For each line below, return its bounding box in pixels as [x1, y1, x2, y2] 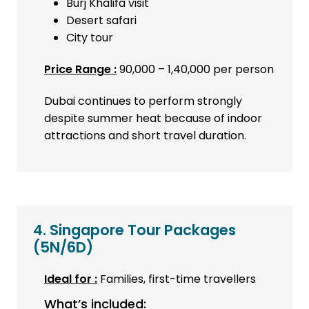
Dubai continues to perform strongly [44, 93, 242, 110]
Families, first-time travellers [97, 271, 256, 288]
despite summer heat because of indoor [44, 110, 262, 127]
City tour [66, 30, 113, 46]
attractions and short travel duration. [44, 128, 246, 144]
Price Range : [44, 61, 117, 78]
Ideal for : [44, 271, 97, 288]
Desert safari [66, 12, 137, 29]
